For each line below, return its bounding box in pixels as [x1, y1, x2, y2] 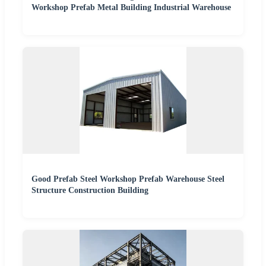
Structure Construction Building [31, 186, 148, 195]
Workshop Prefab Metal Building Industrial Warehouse [31, 3, 231, 12]
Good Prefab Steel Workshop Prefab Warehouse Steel [31, 175, 224, 184]
